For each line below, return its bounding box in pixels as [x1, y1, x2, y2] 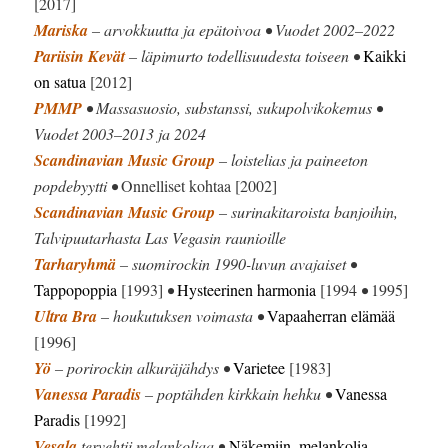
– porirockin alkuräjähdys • [51, 357, 234, 379]
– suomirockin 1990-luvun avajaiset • [116, 253, 357, 275]
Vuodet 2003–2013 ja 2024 [34, 123, 207, 145]
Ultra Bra [34, 305, 98, 328]
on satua [34, 71, 87, 93]
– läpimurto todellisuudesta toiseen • [125, 45, 364, 67]
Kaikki [363, 45, 407, 67]
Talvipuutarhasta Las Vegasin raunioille [34, 227, 287, 249]
